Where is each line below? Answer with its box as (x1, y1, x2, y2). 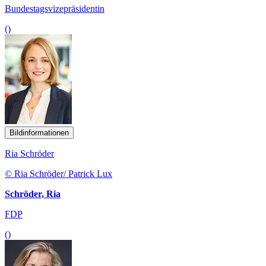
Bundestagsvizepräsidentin (5, 4, 104, 14)
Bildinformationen (9, 128, 69, 138)
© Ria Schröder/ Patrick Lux (5, 169, 112, 179)
